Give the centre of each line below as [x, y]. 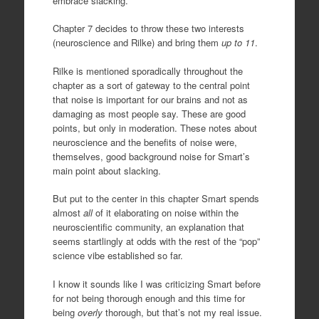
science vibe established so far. [117, 256]
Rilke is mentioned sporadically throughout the [147, 70]
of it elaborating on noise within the [165, 213]
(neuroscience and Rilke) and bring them [137, 43]
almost [68, 213]
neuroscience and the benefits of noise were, [145, 142]
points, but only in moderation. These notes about [155, 127]
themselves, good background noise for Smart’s [151, 156]
